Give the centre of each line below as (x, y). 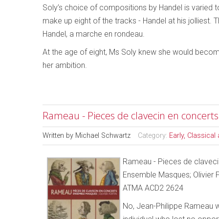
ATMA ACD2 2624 (153, 188)
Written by (59, 136)
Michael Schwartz (103, 136)
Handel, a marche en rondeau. (94, 34)
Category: (153, 136)
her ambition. (77, 65)
